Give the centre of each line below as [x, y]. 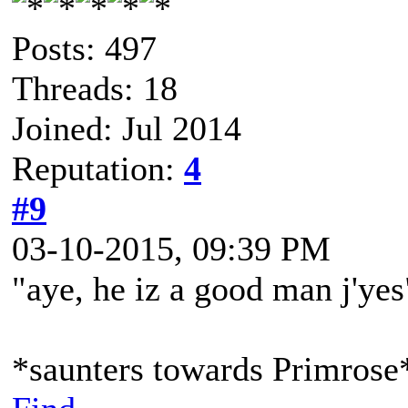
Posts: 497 [84, 48]
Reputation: [98, 168]
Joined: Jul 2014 [127, 128]
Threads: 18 [95, 88]
